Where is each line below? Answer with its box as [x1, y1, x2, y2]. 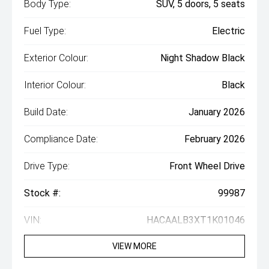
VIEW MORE [112, 241, 157, 252]
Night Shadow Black [160, 52, 245, 64]
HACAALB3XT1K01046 [147, 214, 245, 226]
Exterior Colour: [24, 52, 88, 64]
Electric [212, 25, 245, 37]
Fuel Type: [24, 25, 66, 37]
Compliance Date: [24, 133, 98, 145]
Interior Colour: [24, 79, 86, 91]
